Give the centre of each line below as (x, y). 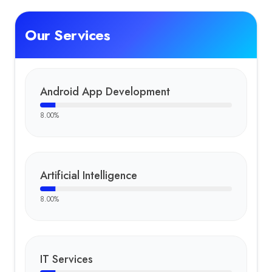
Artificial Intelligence (89, 175)
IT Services (66, 259)
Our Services (68, 35)
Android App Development (105, 92)
